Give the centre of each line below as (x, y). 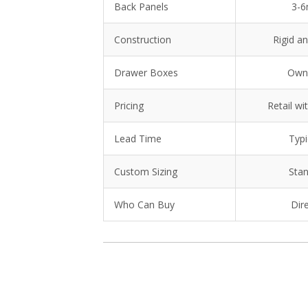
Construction (143, 39)
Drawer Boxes (146, 72)
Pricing (129, 105)
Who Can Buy (144, 204)
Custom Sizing (146, 171)
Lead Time (138, 138)
